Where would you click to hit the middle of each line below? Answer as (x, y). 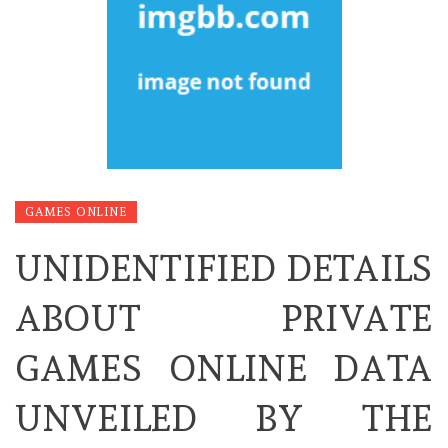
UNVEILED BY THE (224, 418)
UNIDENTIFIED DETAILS (224, 268)
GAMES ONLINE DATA (224, 368)
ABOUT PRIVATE (224, 318)
